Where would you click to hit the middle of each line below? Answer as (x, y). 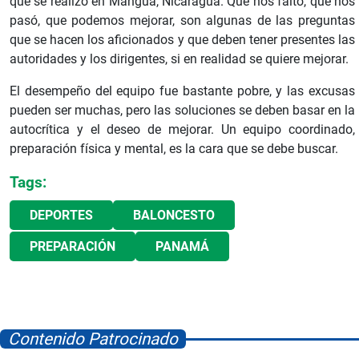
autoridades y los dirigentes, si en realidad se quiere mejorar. (179, 59)
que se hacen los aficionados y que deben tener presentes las (182, 40)
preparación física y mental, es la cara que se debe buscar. (174, 149)
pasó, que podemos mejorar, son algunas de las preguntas (182, 21)
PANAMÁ (182, 247)
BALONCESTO (174, 216)
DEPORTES (61, 216)
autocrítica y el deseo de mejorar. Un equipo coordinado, (182, 130)
